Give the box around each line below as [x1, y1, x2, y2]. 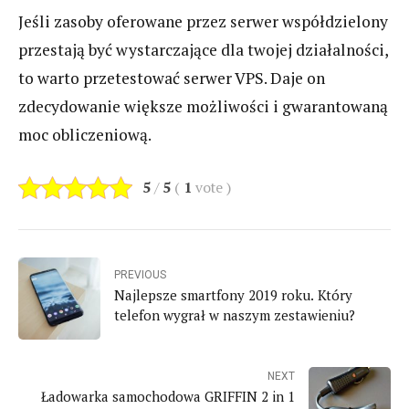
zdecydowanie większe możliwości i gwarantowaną [18, 96, 388, 118]
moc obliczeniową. [18, 124, 152, 146]
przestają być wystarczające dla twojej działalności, [18, 39, 388, 61]
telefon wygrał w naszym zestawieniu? [114, 306, 355, 325]
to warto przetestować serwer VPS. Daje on [18, 68, 325, 89]
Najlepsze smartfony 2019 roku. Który [114, 286, 352, 305]
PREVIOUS [114, 268, 166, 282]
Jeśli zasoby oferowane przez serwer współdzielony [18, 11, 388, 33]
